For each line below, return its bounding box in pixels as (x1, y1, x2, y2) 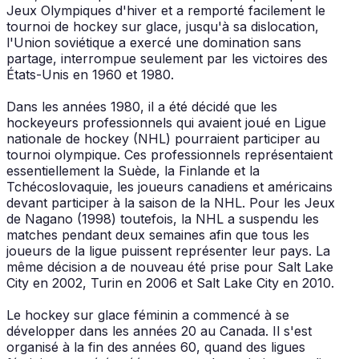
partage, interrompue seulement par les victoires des (6, 50, 328, 67)
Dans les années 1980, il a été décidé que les (6, 98, 277, 115)
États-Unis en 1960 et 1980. (6, 66, 174, 83)
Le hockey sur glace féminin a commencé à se (6, 306, 289, 323)
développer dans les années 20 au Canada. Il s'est (6, 322, 312, 339)
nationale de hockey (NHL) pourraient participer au (6, 130, 320, 147)
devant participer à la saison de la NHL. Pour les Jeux (6, 194, 335, 211)
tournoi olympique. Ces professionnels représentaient (6, 146, 333, 163)
